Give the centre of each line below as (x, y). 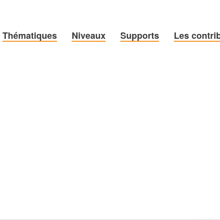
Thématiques (30, 35)
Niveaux (89, 35)
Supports (140, 35)
